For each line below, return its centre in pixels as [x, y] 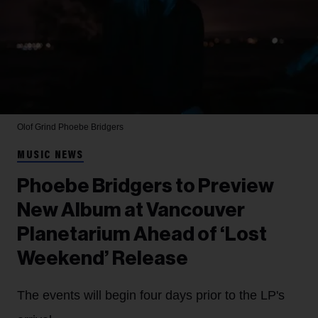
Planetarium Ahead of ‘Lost [142, 234]
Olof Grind [38, 127]
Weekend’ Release [103, 258]
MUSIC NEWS [50, 155]
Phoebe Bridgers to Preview [146, 186]
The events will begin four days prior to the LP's [151, 295]
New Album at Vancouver [131, 210]
